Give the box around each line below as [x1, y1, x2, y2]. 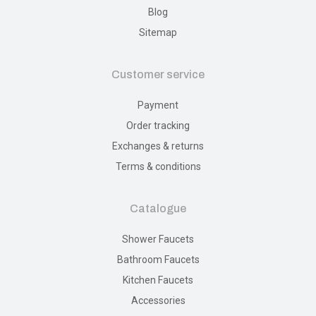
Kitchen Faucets [123, 274, 193, 286]
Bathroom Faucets [116, 253, 200, 265]
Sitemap [139, 26, 177, 38]
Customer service [111, 68, 205, 80]
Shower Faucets [122, 233, 194, 245]
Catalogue [130, 202, 186, 214]
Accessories [130, 294, 186, 306]
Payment [138, 99, 178, 111]
